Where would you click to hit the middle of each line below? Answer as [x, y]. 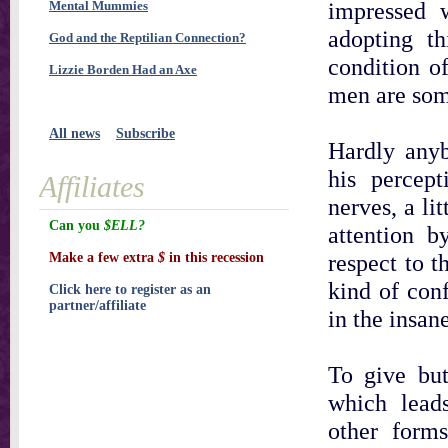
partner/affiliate [97, 305]
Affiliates [92, 186]
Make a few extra [103, 257]
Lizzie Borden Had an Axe [123, 69]
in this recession [214, 257]
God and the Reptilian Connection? [147, 37]
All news [74, 133]
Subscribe [145, 133]
